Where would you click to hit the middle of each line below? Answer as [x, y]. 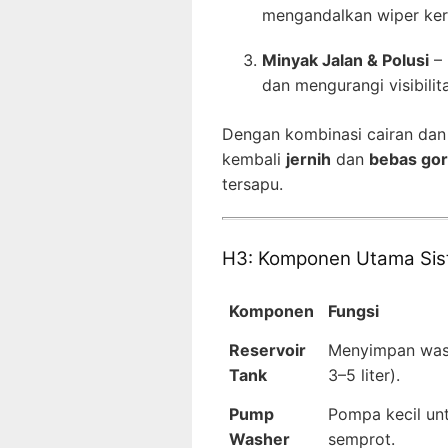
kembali [254, 158]
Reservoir [267, 349]
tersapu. [252, 183]
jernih [308, 158]
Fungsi [353, 310]
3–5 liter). [364, 374]
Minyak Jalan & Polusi [345, 59]
